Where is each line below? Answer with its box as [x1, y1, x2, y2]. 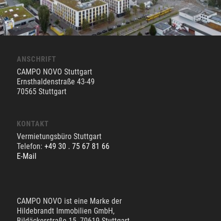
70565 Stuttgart [16, 86, 67, 96]
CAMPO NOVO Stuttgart [16, 67, 92, 76]
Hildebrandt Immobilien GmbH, [16, 206, 114, 216]
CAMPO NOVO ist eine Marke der [16, 196, 122, 206]
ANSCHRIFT [16, 54, 56, 64]
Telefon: [16, 141, 44, 151]
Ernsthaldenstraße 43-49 [16, 76, 95, 86]
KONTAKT [16, 119, 49, 128]
